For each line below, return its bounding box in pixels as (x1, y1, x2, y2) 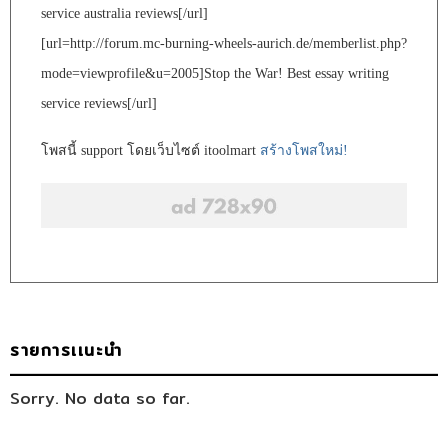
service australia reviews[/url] (41, 5, 208, 21)
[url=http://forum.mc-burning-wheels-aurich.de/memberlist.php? (41, 35, 407, 51)
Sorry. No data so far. (10, 386, 190, 412)
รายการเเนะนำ (10, 338, 123, 364)
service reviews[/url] (41, 95, 157, 111)
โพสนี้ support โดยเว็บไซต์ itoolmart (41, 142, 260, 158)
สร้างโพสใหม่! (260, 142, 348, 158)
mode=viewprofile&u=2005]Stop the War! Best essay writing (41, 65, 389, 81)
